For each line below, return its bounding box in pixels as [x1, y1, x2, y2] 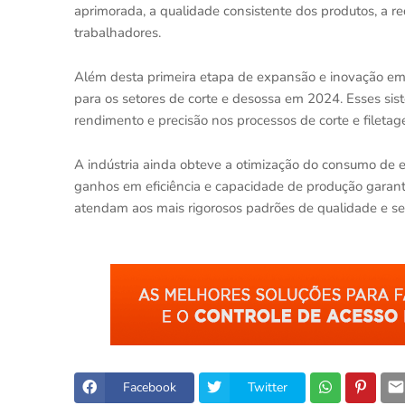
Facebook [123, 379, 176, 396]
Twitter [248, 379, 287, 396]
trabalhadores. [74, 23, 161, 42]
